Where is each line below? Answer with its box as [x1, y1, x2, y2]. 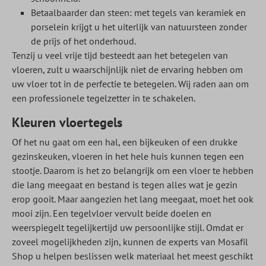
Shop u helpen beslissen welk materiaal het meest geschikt [12, 250, 253, 262]
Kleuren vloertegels [12, 114, 122, 131]
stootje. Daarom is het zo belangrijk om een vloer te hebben [12, 164, 254, 176]
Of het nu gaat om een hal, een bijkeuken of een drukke [12, 136, 237, 148]
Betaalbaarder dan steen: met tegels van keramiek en [31, 7, 246, 18]
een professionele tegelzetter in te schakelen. [12, 92, 195, 104]
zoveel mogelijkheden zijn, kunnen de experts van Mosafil [12, 236, 248, 248]
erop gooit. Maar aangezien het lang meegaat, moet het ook [12, 193, 254, 205]
